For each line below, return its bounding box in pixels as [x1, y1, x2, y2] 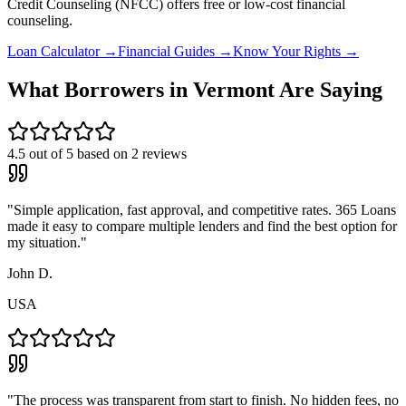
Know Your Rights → [233, 43, 359, 60]
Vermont [193, 78, 275, 102]
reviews [139, 146, 187, 162]
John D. [7, 266, 53, 282]
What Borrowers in [7, 78, 193, 102]
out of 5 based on [25, 146, 131, 162]
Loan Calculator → [7, 43, 118, 60]
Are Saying [275, 78, 382, 102]
